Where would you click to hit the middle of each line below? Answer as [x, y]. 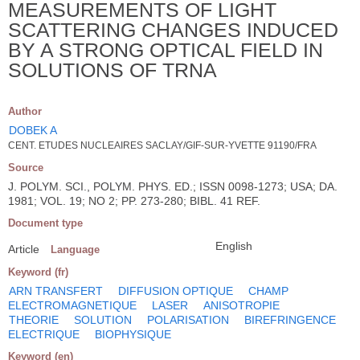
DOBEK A [33, 130]
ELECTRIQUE [44, 334]
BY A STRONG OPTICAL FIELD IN [166, 49]
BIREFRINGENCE [290, 319]
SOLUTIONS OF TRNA [112, 70]
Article [24, 249]
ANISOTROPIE [241, 305]
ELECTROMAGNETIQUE [72, 305]
